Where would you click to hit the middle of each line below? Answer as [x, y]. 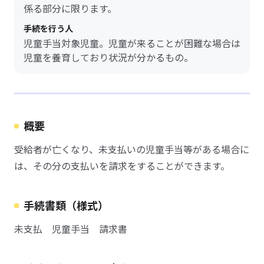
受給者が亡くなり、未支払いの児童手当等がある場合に [132, 149]
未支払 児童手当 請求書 [71, 229]
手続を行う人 [48, 28]
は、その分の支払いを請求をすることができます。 [122, 166]
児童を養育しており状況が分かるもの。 [108, 57]
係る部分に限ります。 [70, 8]
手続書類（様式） [66, 205]
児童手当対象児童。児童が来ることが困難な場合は [132, 43]
